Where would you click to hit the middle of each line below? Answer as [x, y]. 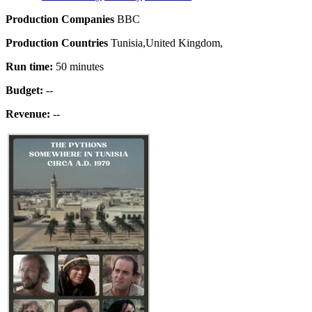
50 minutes [78, 67]
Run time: [29, 67]
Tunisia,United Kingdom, [165, 43]
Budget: [24, 91]
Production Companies [60, 19]
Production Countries [57, 43]
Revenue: [28, 114]
